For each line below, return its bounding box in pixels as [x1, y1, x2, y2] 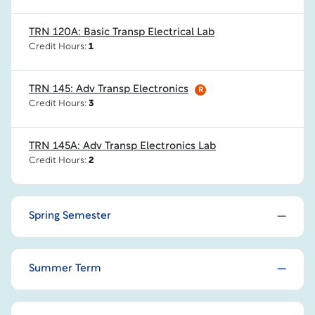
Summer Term [29, 264, 101, 274]
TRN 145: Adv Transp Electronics [29, 84, 188, 95]
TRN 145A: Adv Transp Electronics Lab [29, 141, 216, 152]
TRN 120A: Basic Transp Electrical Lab [29, 27, 214, 38]
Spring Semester [29, 211, 111, 221]
